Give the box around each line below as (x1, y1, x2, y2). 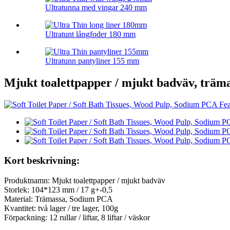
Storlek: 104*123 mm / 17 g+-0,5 (4, 185, 112, 194)
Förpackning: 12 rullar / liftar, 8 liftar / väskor (4, 213, 150, 222)
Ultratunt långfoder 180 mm (45, 30, 136, 39)
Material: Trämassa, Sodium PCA (4, 194, 113, 203)
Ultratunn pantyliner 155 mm (45, 56, 139, 66)
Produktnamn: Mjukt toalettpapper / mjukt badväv (4, 176, 165, 185)
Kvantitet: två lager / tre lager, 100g (4, 203, 118, 213)
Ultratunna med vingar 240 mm (45, 3, 147, 12)
